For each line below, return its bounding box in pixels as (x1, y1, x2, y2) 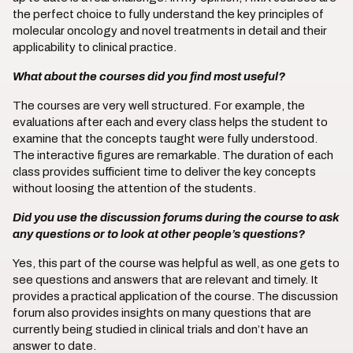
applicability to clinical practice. (13, 41, 176, 54)
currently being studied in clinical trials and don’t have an (13, 323, 308, 336)
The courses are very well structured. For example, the (13, 99, 305, 112)
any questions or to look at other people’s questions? (13, 228, 305, 240)
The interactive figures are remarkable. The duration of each (13, 149, 333, 162)
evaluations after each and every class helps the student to (13, 116, 328, 128)
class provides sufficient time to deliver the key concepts (13, 165, 316, 178)
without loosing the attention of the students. (13, 182, 256, 195)
